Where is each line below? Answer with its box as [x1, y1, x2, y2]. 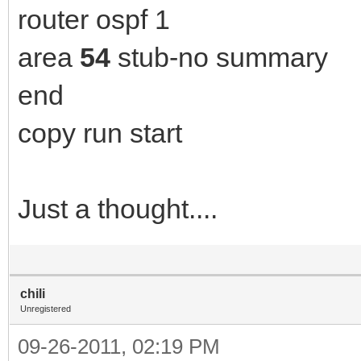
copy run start [18, 117, 182, 148]
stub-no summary [110, 41, 328, 73]
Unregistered [20, 303, 71, 313]
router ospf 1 [18, 3, 170, 35]
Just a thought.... [18, 193, 218, 224]
